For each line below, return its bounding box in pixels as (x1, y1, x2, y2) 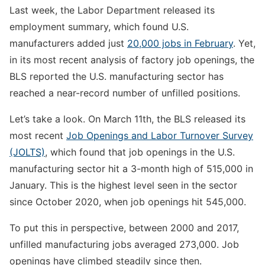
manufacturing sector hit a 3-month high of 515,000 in (9, 162, 253, 174)
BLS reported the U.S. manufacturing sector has (9, 70, 224, 82)
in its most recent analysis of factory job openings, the (9, 53, 254, 66)
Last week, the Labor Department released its (9, 4, 215, 16)
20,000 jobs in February (127, 37, 233, 49)
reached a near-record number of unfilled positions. (9, 86, 240, 99)
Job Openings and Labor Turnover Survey (66, 129, 253, 141)
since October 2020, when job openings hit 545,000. (9, 195, 246, 208)
